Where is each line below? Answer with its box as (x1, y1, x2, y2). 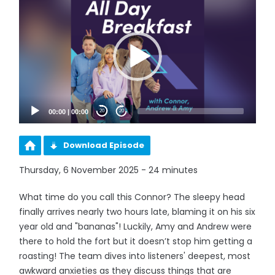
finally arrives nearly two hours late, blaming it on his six (19, 205, 256, 218)
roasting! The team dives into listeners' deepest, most (19, 249, 251, 262)
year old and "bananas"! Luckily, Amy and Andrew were (19, 220, 252, 233)
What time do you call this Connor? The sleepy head (19, 190, 246, 203)
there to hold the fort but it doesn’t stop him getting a (19, 234, 253, 247)
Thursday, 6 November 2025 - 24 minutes (19, 163, 198, 176)
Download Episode (63, 139, 145, 151)
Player (18, 1, 44, 13)
